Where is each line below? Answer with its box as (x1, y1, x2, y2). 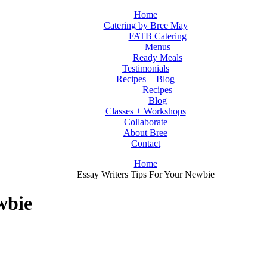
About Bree (123, 128, 167, 138)
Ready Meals (132, 52, 182, 63)
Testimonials (122, 63, 169, 73)
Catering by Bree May (103, 20, 188, 30)
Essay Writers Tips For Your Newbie (76, 169, 215, 179)
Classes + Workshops (105, 106, 186, 116)
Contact (131, 138, 160, 148)
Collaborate (123, 117, 167, 127)
